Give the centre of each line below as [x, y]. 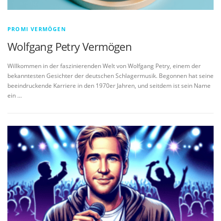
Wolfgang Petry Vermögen [70, 47]
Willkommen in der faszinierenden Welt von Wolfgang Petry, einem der [104, 66]
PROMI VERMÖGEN [37, 29]
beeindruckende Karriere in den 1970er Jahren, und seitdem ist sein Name [109, 86]
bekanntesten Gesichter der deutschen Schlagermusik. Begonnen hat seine [110, 76]
